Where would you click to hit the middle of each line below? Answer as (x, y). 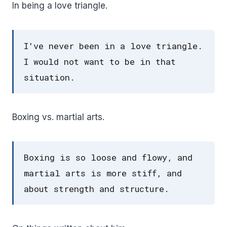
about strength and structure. (97, 188)
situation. (49, 77)
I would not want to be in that (100, 61)
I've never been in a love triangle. (113, 46)
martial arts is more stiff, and (103, 173)
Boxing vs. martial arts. (58, 117)
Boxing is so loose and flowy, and (108, 157)
